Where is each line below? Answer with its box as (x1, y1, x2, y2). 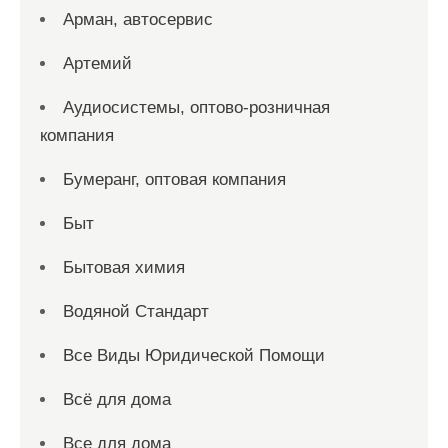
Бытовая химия (63, 258, 185, 278)
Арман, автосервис (63, 10, 213, 30)
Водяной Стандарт (63, 302, 209, 322)
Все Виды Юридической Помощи (63, 346, 325, 366)
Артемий (63, 54, 132, 74)
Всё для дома (63, 390, 171, 410)
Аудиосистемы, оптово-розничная (63, 98, 330, 118)
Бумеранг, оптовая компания (63, 170, 286, 190)
